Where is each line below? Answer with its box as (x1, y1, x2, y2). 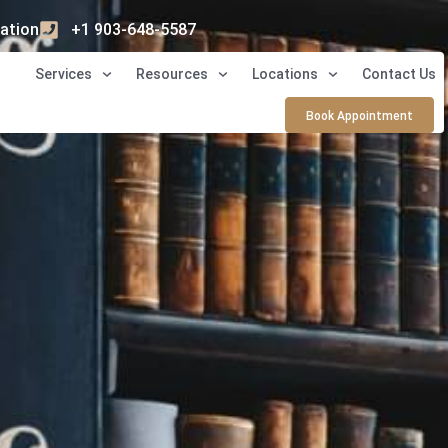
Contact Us (361, 66, 436, 82)
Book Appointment (305, 109, 413, 123)
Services (35, 66, 93, 82)
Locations (251, 66, 318, 82)
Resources (135, 66, 208, 82)
